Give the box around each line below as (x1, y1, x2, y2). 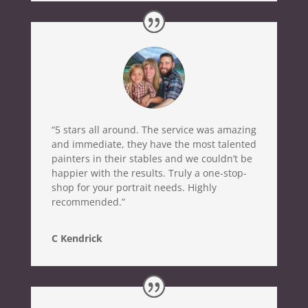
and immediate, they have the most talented (51, 137, 256, 151)
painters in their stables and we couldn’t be (51, 151, 252, 165)
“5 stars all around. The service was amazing (51, 122, 256, 136)
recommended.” (51, 195, 125, 208)
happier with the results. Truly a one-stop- (51, 166, 247, 179)
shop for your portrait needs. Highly (51, 180, 217, 194)
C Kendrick (51, 231, 102, 245)
